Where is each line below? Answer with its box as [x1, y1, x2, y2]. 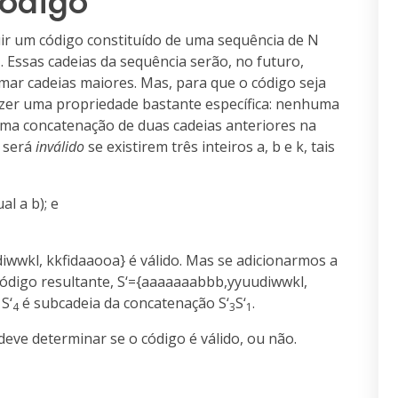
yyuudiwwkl [227, 272, 304, 291]
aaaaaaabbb [141, 272, 224, 291]
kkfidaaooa [46, 251, 120, 270]
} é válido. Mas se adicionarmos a [120, 251, 338, 270]
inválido [36, 137, 84, 156]
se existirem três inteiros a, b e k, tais [84, 137, 335, 156]
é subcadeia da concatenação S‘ [19, 293, 229, 313]
